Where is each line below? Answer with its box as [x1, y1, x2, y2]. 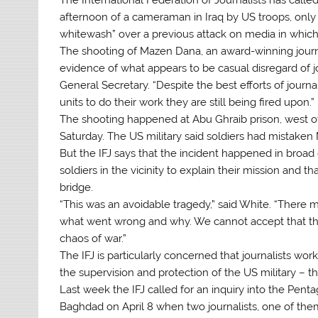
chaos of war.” [60, 231, 127, 245]
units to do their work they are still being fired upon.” [60, 95, 315, 109]
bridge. [60, 180, 94, 194]
